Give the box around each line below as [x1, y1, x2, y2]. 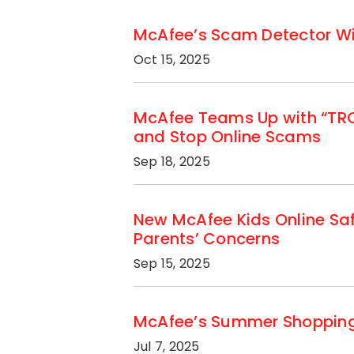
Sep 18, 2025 [134, 153, 210, 171]
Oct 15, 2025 [134, 51, 210, 69]
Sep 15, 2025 [134, 254, 210, 273]
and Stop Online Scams [134, 126, 322, 148]
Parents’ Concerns [134, 228, 281, 250]
